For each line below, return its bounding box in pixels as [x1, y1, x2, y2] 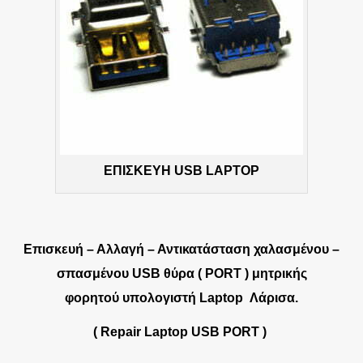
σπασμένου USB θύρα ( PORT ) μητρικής [56, 267, 307, 281]
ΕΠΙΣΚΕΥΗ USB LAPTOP [104, 164, 259, 178]
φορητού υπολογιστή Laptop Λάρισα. [65, 291, 298, 305]
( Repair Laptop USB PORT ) [93, 325, 270, 340]
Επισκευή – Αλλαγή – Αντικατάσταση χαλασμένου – [23, 242, 340, 257]
